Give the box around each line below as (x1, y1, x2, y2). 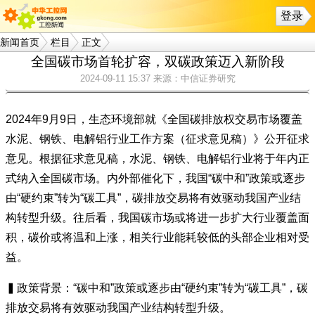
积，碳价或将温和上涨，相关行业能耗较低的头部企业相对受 (6, 231, 309, 243)
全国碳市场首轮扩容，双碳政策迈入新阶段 (30, 54, 285, 69)
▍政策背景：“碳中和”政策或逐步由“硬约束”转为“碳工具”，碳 (6, 282, 308, 294)
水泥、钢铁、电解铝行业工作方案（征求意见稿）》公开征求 (6, 133, 309, 145)
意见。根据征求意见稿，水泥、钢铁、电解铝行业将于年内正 (6, 153, 309, 165)
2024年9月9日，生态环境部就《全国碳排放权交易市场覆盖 (6, 113, 302, 125)
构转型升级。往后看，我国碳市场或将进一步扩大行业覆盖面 (6, 212, 309, 224)
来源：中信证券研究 (153, 73, 236, 84)
